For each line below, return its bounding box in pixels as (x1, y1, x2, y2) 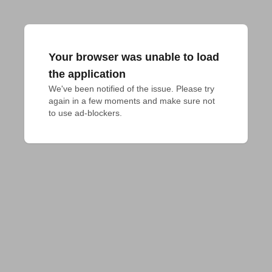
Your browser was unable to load (49, 51, 219, 63)
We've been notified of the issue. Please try (49, 84, 214, 93)
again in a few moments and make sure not (49, 96, 215, 106)
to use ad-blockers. (49, 108, 122, 118)
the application (49, 68, 126, 80)
